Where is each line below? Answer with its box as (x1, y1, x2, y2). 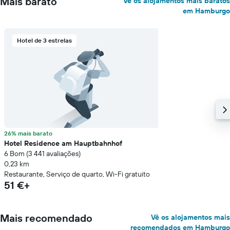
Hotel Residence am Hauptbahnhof (4, 139, 122, 148)
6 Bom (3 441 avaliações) (4, 149, 81, 158)
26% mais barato (4, 129, 52, 137)
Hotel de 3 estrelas (17, 36, 72, 44)
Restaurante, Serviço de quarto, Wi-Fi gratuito (4, 169, 150, 179)
